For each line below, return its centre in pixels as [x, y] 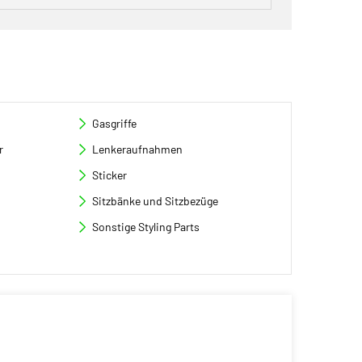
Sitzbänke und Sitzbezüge [156, 201]
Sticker [110, 175]
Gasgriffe [115, 123]
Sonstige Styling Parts [146, 227]
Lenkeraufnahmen [138, 149]
